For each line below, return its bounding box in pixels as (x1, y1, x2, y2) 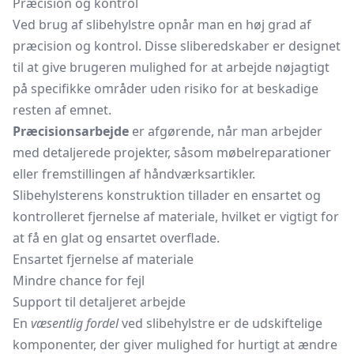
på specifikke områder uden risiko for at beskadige (13, 80, 318, 97)
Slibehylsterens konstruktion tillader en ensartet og (13, 186, 321, 204)
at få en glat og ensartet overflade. (13, 229, 220, 247)
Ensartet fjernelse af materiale (13, 250, 194, 268)
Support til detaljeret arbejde (13, 293, 186, 311)
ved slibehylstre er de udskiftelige (119, 314, 322, 332)
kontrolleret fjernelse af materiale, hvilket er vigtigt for (13, 208, 339, 225)
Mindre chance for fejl (13, 272, 145, 289)
